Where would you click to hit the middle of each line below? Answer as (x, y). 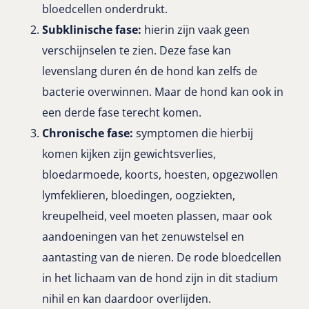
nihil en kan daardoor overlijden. (127, 299)
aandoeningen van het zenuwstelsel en (143, 237)
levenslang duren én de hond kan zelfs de (150, 71)
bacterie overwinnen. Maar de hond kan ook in (163, 92)
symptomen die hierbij (193, 133)
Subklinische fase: (92, 30)
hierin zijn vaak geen (196, 30)
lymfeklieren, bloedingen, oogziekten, (139, 196)
